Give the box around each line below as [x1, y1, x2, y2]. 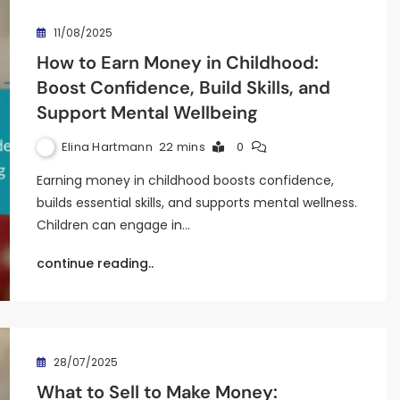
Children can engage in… [36, 216, 190, 234]
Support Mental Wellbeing [36, 101, 258, 124]
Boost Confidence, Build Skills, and [36, 76, 330, 99]
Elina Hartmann [61, 137, 153, 155]
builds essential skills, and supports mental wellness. [36, 194, 357, 212]
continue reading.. [36, 254, 154, 272]
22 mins [158, 138, 205, 155]
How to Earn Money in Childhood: [36, 51, 319, 74]
